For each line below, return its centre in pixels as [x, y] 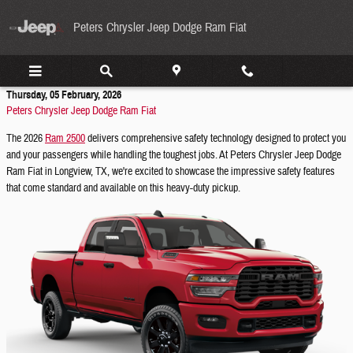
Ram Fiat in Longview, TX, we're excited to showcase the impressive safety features [171, 172]
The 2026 [26, 139]
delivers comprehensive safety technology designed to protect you [216, 139]
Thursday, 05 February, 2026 [64, 95]
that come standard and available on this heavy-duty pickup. [123, 188]
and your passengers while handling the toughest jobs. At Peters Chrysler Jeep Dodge [174, 155]
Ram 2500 [65, 139]
